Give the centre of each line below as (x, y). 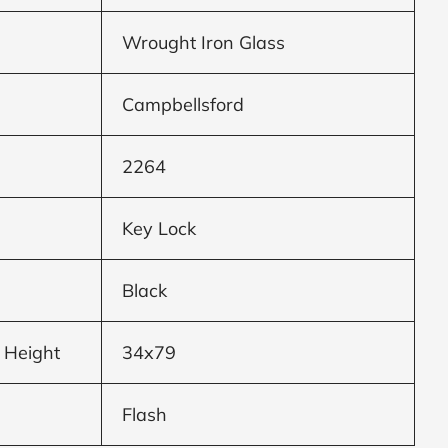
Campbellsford (183, 104)
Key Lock (159, 228)
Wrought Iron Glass (204, 42)
